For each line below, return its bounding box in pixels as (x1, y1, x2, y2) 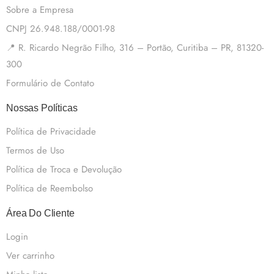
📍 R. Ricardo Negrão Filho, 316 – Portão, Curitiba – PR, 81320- (6, 40, 264, 54)
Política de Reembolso (6, 181, 93, 195)
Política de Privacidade (6, 124, 96, 138)
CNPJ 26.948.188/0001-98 (6, 21, 115, 35)
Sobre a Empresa (6, 2, 73, 17)
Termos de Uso (6, 143, 64, 157)
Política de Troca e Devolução (6, 162, 122, 176)
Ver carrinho (6, 249, 54, 263)
